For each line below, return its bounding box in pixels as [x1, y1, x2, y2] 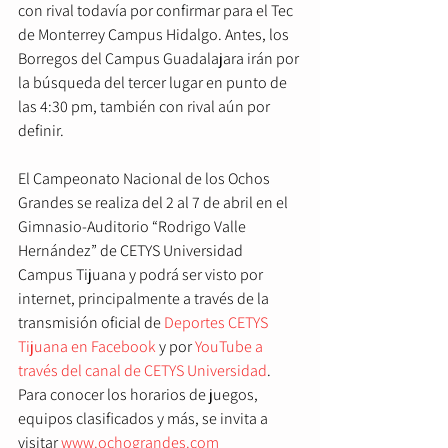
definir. [18, 120, 64, 142]
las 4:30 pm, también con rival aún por [18, 96, 273, 118]
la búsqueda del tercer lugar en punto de [18, 72, 290, 94]
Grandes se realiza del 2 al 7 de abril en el [18, 192, 291, 214]
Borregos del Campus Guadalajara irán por [18, 48, 302, 70]
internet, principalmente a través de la [18, 288, 272, 310]
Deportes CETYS [164, 312, 271, 334]
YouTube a [195, 336, 266, 358]
